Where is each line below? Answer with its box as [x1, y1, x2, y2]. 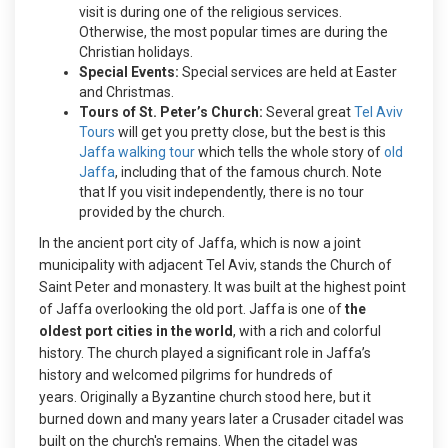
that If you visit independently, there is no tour [79, 184, 364, 200]
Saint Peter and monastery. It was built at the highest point [39, 279, 406, 295]
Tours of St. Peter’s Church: [79, 104, 266, 120]
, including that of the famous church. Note [115, 164, 382, 180]
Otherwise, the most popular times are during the [79, 24, 388, 40]
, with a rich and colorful [233, 323, 381, 339]
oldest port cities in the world [39, 323, 233, 339]
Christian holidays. [79, 44, 193, 60]
